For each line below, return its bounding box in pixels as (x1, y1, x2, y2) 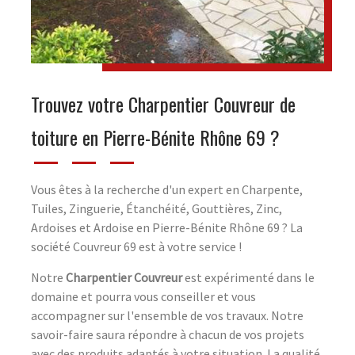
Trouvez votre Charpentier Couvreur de (31, 89, 296, 118)
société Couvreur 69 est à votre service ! (31, 238, 242, 254)
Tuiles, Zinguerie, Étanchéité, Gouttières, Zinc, (31, 200, 282, 216)
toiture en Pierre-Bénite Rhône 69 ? (31, 122, 280, 151)
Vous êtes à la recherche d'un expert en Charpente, (31, 181, 303, 197)
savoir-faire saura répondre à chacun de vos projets (31, 326, 304, 342)
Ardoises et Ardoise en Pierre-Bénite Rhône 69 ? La (31, 219, 303, 235)
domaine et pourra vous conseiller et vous (31, 288, 256, 304)
